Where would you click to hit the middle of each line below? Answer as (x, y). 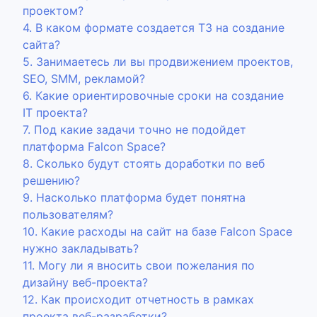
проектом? (53, 11)
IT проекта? (55, 113)
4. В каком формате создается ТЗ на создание (154, 28)
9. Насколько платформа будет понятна (134, 197)
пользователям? (68, 214)
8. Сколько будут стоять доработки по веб (144, 163)
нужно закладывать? (81, 248)
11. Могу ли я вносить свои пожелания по (139, 265)
